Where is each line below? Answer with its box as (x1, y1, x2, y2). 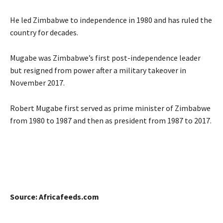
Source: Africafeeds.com (10, 191, 99, 202)
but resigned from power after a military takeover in (10, 65, 186, 75)
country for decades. (10, 27, 78, 37)
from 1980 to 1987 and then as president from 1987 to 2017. (10, 115, 212, 125)
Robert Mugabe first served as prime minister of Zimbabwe (10, 103, 211, 113)
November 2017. (10, 77, 65, 88)
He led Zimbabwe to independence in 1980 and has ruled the (10, 14, 212, 25)
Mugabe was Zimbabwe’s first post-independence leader (10, 52, 201, 63)
